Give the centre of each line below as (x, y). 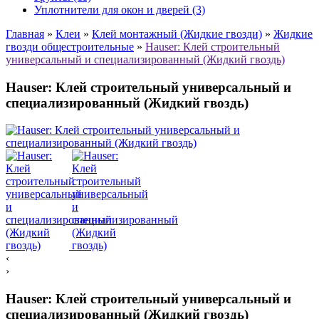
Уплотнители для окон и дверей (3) (120, 9)
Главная (25, 33)
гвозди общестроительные (70, 46)
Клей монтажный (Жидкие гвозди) (177, 33)
